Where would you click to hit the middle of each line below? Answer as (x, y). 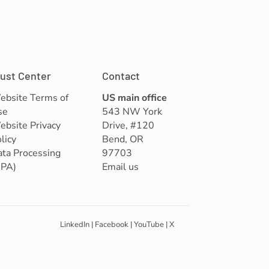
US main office (135, 98)
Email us (121, 167)
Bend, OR (123, 139)
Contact (121, 76)
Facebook (112, 225)
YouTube (149, 225)
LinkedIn (75, 225)
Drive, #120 (128, 125)
